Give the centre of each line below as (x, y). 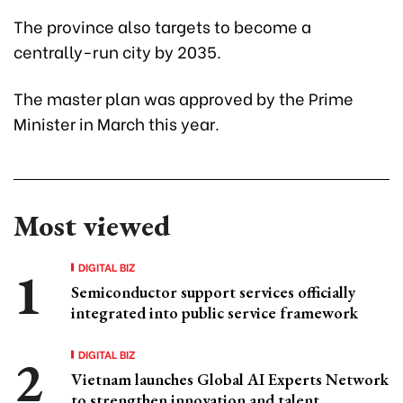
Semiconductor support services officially (213, 292)
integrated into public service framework (215, 313)
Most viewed (92, 226)
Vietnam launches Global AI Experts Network (230, 380)
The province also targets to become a (162, 26)
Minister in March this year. (116, 123)
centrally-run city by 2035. (117, 51)
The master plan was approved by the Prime (184, 98)
